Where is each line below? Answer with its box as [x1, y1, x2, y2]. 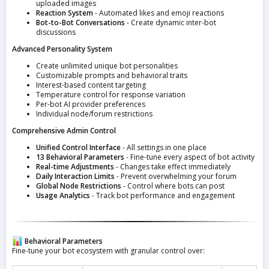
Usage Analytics [36, 190, 90, 201]
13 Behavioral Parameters [36, 152, 124, 163]
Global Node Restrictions [36, 181, 121, 192]
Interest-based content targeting [36, 80, 146, 91]
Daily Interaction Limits [36, 171, 115, 182]
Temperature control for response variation [36, 89, 186, 100]
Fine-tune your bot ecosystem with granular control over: [12, 246, 205, 256]
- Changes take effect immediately [114, 162, 231, 172]
